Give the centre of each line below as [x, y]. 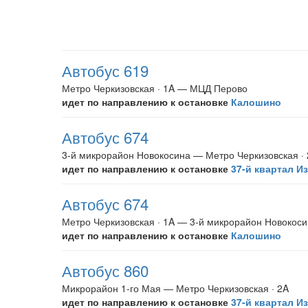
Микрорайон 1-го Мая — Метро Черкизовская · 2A [175, 288]
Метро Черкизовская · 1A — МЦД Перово [155, 88]
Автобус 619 [105, 70]
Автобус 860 [105, 270]
